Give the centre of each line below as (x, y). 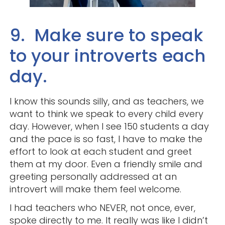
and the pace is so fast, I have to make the (106, 139)
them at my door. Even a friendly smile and (106, 164)
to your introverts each (107, 55)
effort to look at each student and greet (100, 151)
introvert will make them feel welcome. (95, 189)
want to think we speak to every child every (106, 114)
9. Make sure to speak (106, 35)
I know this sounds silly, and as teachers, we (106, 101)
